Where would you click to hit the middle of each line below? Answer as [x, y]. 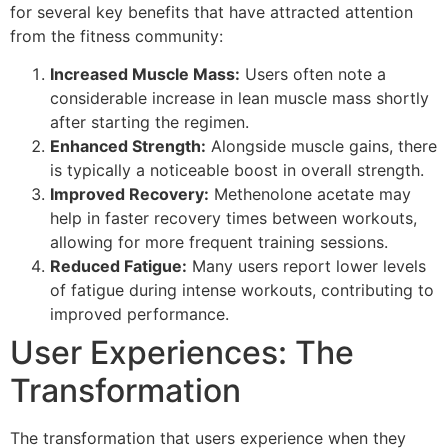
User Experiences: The [182, 353]
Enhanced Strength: [128, 146]
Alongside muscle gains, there [321, 146]
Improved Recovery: [129, 194]
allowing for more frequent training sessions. [219, 242]
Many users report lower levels [306, 266]
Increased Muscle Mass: [145, 74]
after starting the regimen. [149, 122]
